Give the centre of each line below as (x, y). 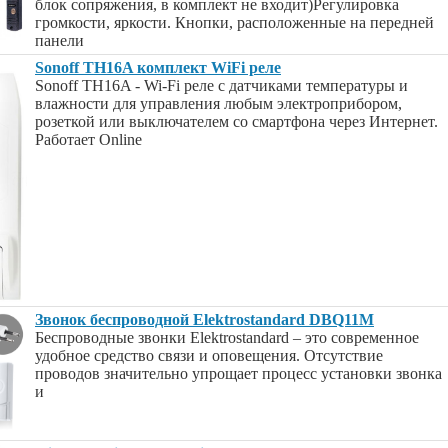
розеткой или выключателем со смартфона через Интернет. (236, 121)
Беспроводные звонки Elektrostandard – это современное (227, 337)
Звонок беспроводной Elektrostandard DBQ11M (204, 319)
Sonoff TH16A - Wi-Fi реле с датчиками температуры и (221, 85)
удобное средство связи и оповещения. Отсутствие (209, 355)
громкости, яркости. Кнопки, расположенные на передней (234, 22)
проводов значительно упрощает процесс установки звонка (238, 373)
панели (59, 40)
